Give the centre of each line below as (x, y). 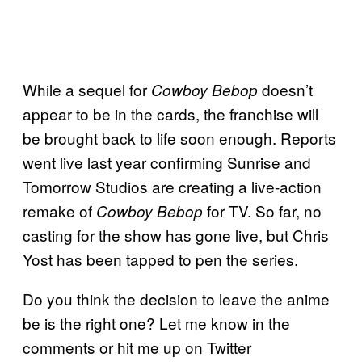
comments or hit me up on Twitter (137, 347)
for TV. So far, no (262, 210)
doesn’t (285, 89)
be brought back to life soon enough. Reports (179, 137)
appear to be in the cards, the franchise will (170, 113)
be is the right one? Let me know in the (156, 322)
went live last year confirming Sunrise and (167, 162)
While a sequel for (87, 89)
